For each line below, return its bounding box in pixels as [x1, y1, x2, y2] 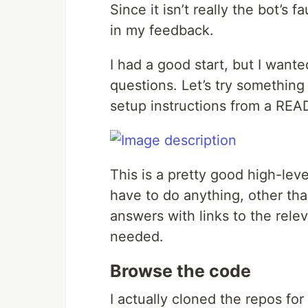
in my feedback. [110, 22, 214, 38]
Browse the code [110, 261, 251, 281]
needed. [110, 228, 164, 245]
